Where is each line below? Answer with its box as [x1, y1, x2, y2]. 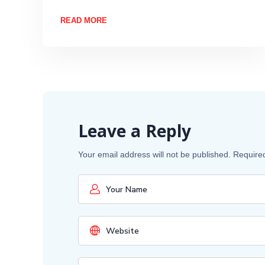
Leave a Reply [78, 119, 191, 148]
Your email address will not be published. [78, 150, 231, 160]
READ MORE [60, 15, 107, 25]
